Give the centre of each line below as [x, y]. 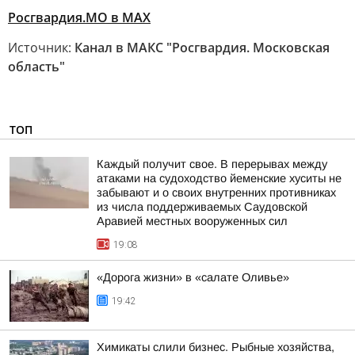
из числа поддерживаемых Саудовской [202, 207]
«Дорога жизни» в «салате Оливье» [193, 277]
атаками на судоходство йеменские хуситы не [219, 178]
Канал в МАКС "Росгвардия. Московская [202, 48]
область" [36, 67]
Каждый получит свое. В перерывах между [212, 164]
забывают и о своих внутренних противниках [216, 193]
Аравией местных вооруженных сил [192, 221]
